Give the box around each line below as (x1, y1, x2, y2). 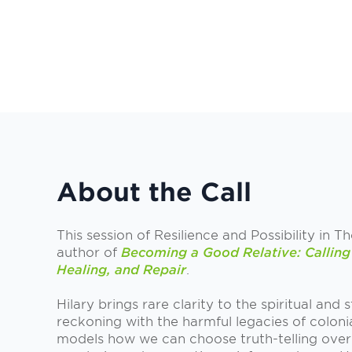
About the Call (57, 176, 251, 207)
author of (57, 245, 121, 261)
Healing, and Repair (57, 262, 186, 278)
